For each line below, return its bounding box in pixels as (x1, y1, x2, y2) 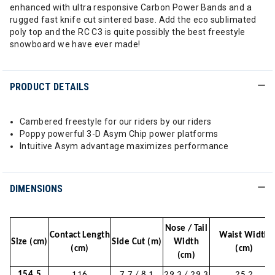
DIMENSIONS (10, 183, 63, 195)
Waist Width (219, 231, 269, 240)
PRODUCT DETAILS (10, 81, 90, 93)
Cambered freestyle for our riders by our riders (20, 117, 212, 126)
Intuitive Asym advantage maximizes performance (20, 141, 229, 151)
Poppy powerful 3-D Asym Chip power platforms (20, 129, 219, 139)
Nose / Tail (165, 224, 208, 233)
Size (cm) (11, 238, 48, 247)
